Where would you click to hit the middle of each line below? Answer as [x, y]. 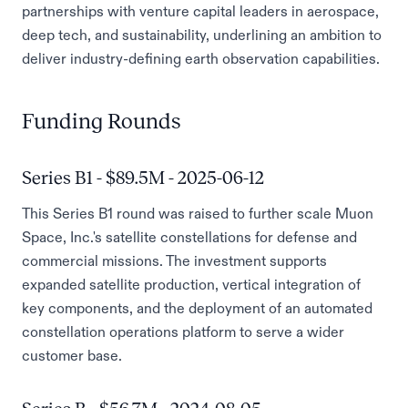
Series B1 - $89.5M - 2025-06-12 [143, 178]
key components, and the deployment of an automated [197, 308]
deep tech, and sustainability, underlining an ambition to [202, 35]
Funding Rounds [101, 121]
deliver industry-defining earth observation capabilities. [201, 58]
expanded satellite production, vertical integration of [191, 284]
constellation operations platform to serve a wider [183, 331]
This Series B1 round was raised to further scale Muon [198, 213]
